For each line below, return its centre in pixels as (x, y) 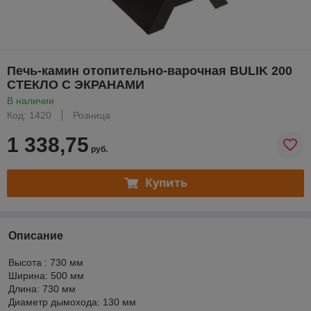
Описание (36, 235)
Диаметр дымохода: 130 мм (72, 302)
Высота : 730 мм (46, 262)
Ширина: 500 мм (46, 275)
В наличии (31, 100)
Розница (92, 115)
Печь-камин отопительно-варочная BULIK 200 (150, 70)
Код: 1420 (29, 115)
